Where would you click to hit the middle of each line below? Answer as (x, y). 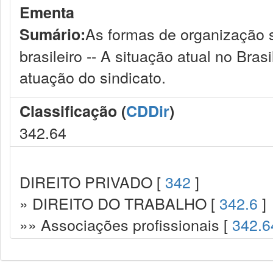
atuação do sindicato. (93, 77)
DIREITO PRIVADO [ (92, 182)
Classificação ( (73, 111)
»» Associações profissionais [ (126, 224)
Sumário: (52, 34)
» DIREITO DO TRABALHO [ (119, 203)
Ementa (47, 12)
